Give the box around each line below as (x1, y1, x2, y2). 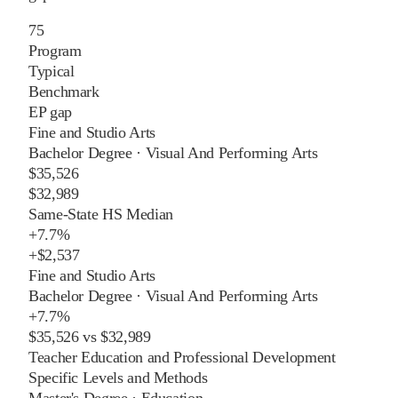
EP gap (28, 102, 72, 121)
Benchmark (28, 82, 99, 100)
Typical (28, 61, 75, 80)
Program (28, 41, 82, 60)
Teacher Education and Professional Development (28, 347, 336, 366)
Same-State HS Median (28, 204, 173, 223)
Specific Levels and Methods (28, 368, 208, 386)
